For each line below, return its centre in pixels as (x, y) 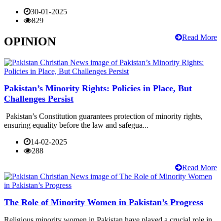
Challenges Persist (39, 98)
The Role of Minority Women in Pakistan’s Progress (104, 202)
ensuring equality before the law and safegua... (76, 125)
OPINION (30, 42)
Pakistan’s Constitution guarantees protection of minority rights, (103, 116)
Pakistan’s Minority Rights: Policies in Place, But (98, 88)
